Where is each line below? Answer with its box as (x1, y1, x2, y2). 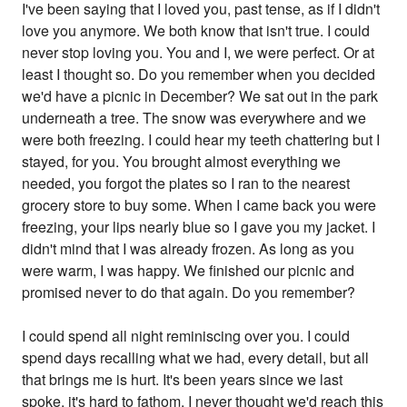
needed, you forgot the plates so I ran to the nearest (22, 173, 351, 194)
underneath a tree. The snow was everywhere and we (22, 107, 367, 129)
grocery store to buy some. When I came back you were (22, 194, 377, 216)
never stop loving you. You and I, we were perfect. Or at (22, 42, 375, 64)
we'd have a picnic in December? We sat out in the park (22, 85, 379, 107)
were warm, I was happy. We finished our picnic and (22, 260, 355, 282)
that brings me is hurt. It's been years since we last (22, 369, 343, 391)
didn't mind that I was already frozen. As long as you (22, 238, 355, 260)
